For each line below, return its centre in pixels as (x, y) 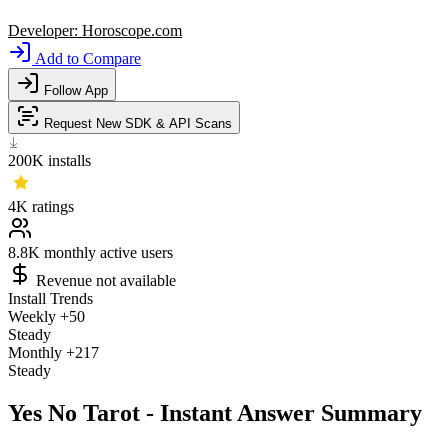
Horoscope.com (132, 31)
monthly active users (108, 253)
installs (69, 161)
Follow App (74, 91)
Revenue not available (106, 281)
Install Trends (50, 299)
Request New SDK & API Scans (136, 124)
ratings (53, 207)
